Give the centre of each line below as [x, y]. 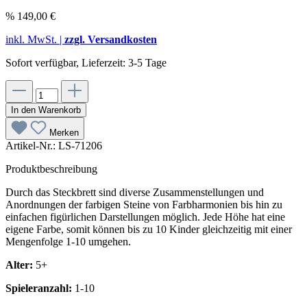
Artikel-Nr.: [32, 145]
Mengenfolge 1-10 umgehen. [70, 241]
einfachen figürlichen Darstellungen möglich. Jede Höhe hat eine [145, 217]
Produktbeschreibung [51, 169]
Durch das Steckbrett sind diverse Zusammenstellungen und [135, 192]
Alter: [21, 265]
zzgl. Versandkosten [111, 39]
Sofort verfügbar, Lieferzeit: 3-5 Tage [86, 62]
